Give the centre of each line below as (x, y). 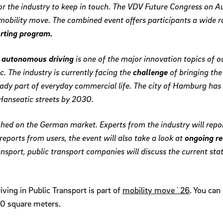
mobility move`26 (156, 190)
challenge (151, 72)
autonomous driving (38, 59)
